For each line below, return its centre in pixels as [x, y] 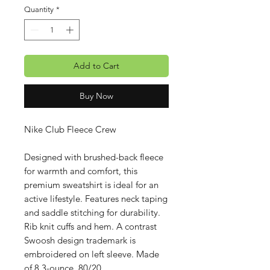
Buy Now [96, 96]
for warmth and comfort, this [81, 171]
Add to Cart [96, 66]
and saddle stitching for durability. [92, 213]
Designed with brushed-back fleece [94, 157]
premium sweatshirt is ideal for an [91, 185]
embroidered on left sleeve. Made [92, 254]
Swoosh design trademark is [80, 240]
